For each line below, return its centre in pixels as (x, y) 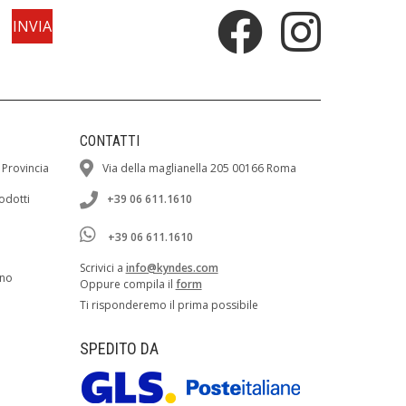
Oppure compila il (127, 285)
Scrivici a (102, 268)
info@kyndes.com (172, 268)
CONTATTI (109, 141)
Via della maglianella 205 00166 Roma (199, 169)
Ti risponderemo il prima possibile (169, 305)
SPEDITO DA (119, 349)
